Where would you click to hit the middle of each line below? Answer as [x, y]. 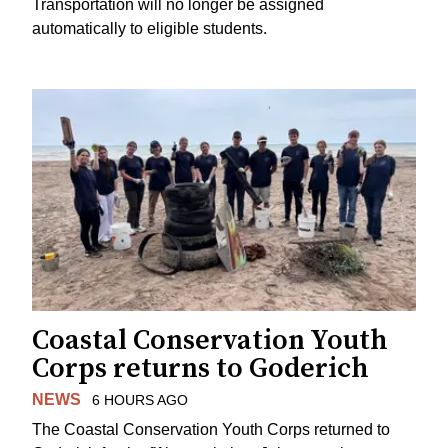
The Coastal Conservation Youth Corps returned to [211, 430]
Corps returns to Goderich [200, 368]
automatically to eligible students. [149, 28]
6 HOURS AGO [139, 399]
